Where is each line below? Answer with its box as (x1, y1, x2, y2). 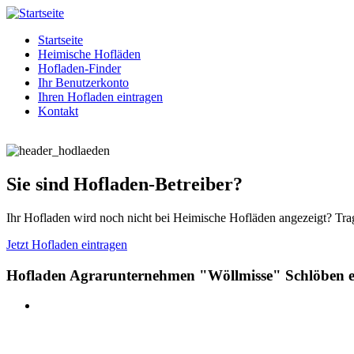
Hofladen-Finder (38, 62, 121, 75)
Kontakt (38, 104, 78, 118)
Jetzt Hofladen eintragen (6, 237, 127, 251)
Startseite (38, 33, 83, 47)
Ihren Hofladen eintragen (38, 90, 163, 104)
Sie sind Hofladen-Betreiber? (6, 173, 243, 194)
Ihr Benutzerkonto (38, 76, 129, 89)
